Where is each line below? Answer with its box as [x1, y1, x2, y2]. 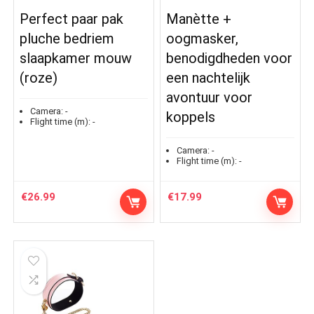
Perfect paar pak [20, 11, 124, 28]
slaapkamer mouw [20, 50, 132, 67]
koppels [166, 109, 216, 126]
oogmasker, [166, 30, 239, 48]
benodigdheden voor [166, 50, 293, 67]
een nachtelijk [166, 69, 251, 87]
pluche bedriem [20, 30, 115, 48]
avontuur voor [166, 89, 253, 107]
